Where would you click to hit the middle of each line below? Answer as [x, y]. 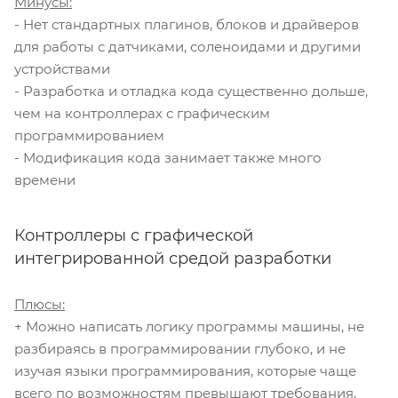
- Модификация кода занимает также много [168, 158]
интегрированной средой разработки [173, 259]
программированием [89, 136]
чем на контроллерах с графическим [142, 114]
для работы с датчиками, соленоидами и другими [187, 47]
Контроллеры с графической [134, 236]
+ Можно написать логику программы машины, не [189, 327]
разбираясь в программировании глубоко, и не [180, 349]
